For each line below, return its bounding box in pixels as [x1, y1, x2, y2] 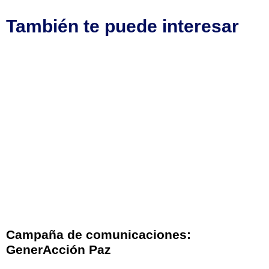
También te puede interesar [6, 16, 239, 36]
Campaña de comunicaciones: [6, 228, 191, 242]
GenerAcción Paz [6, 243, 111, 257]
